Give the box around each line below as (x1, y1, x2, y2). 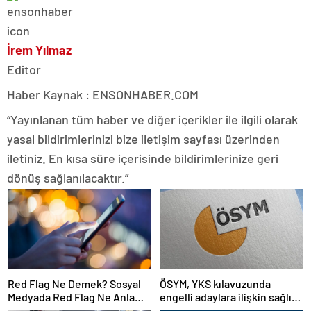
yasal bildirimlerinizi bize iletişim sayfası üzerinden (7, 131, 280, 146)
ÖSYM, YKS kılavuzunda (160, 277, 271, 290)
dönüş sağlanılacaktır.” (7, 169, 128, 185)
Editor (7, 61, 41, 77)
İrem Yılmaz (7, 42, 72, 58)
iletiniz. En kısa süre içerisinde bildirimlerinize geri (7, 150, 278, 166)
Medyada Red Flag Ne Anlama (8, 290, 149, 303)
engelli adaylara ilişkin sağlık (160, 290, 297, 303)
